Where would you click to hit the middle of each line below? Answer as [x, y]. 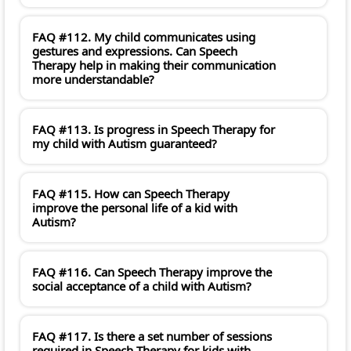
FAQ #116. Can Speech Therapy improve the [152, 272]
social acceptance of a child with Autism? [142, 286]
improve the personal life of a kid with [135, 208]
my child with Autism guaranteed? [125, 144]
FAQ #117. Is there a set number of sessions [152, 337]
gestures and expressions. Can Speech [135, 51]
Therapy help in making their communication [154, 65]
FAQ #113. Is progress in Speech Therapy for [154, 130]
